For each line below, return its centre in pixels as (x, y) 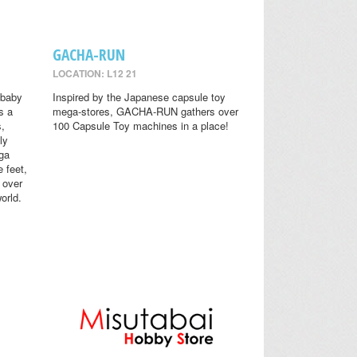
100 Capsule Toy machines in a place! (140, 125)
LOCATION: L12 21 (94, 73)
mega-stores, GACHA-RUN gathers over (145, 111)
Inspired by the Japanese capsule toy (139, 96)
